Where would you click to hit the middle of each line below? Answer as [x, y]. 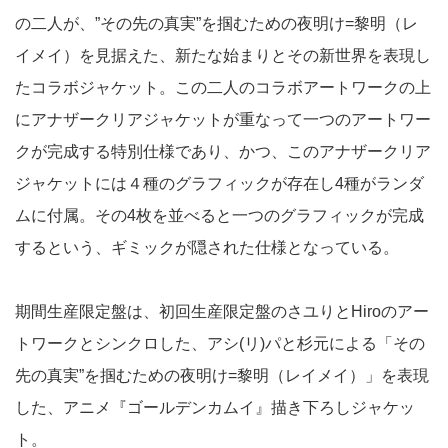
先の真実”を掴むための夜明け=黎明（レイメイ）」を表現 [222, 376]
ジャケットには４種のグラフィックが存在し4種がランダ [219, 184]
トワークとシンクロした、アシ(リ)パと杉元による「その [220, 344]
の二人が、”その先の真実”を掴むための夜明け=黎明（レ [216, 24]
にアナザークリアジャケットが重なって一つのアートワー [223, 120]
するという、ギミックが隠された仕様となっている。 [207, 248]
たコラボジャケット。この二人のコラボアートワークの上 [223, 88]
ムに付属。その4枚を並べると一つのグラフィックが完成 [219, 216]
